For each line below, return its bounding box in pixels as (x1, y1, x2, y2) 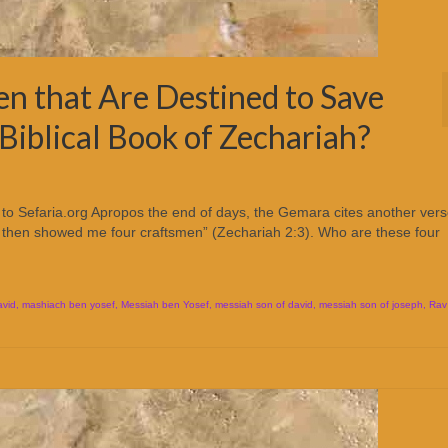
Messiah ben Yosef (121, 299, 209, 310)
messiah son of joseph (319, 299, 423, 310)
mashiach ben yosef (22, 299, 115, 310)
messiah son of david (215, 299, 313, 310)
